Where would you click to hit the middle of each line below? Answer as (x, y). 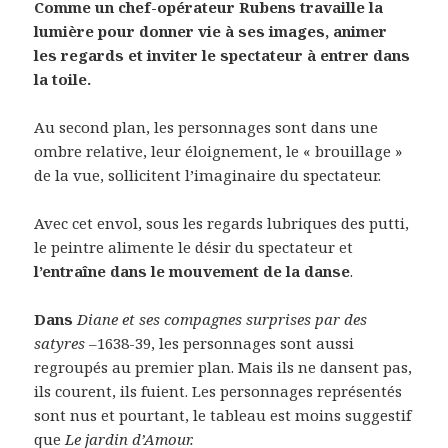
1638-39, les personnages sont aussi (226, 342)
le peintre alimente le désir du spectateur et (194, 246)
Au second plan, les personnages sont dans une (206, 126)
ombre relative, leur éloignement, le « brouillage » (218, 150)
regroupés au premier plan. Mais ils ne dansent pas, (223, 366)
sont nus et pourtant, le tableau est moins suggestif (223, 414)
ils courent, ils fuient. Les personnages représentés (218, 390)
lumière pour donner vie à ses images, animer (211, 30)
